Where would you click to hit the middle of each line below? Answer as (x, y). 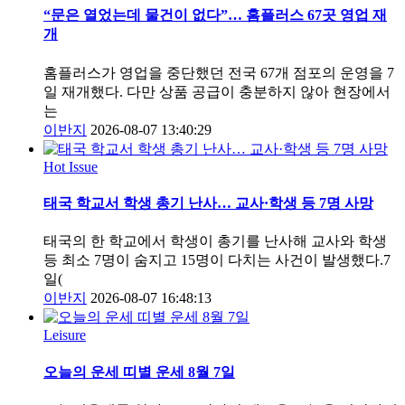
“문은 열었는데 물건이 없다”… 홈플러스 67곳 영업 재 (215, 15)
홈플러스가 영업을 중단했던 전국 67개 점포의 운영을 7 (219, 72)
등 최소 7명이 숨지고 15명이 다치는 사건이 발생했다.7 (217, 260)
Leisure (65, 335)
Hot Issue (71, 166)
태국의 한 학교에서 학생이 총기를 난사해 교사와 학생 (215, 241)
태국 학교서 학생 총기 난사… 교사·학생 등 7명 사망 (208, 203)
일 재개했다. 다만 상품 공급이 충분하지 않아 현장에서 (217, 91)
